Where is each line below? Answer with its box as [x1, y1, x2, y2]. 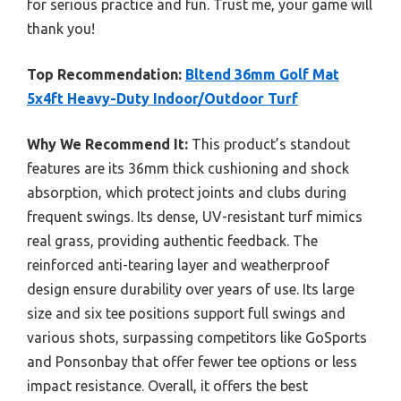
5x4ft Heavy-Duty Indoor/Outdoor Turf [27, 90, 298, 107]
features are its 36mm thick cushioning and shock [27, 160, 349, 176]
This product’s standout [188, 136, 350, 152]
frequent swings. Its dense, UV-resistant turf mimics [27, 209, 363, 225]
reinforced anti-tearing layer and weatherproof [27, 257, 329, 273]
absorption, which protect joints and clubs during [27, 184, 346, 200]
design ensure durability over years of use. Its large [27, 281, 354, 297]
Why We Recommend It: [27, 136, 188, 152]
